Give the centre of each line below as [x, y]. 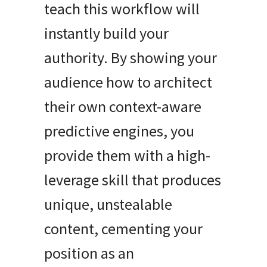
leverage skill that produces [133, 180]
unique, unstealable [108, 204]
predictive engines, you [119, 131]
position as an [89, 253]
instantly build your [106, 33]
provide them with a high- [127, 156]
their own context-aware [123, 107]
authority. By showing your [131, 58]
